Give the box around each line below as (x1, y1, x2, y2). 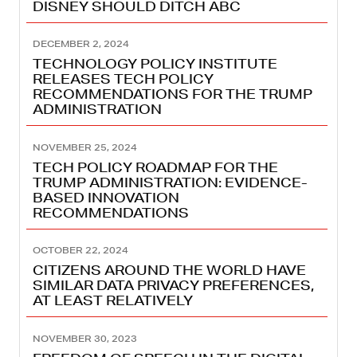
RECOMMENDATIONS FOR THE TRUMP (33, 85, 312, 103)
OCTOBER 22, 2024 (33, 244, 128, 257)
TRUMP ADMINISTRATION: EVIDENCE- (33, 173, 308, 190)
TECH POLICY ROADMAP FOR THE (33, 158, 278, 175)
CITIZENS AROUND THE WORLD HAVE (33, 261, 306, 279)
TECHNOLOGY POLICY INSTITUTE (33, 55, 277, 73)
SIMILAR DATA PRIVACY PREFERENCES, (33, 277, 314, 294)
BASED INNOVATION (33, 188, 179, 206)
